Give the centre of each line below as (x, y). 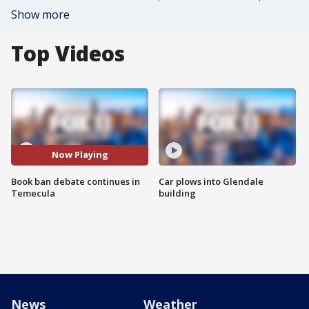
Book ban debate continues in (76, 181)
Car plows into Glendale (211, 181)
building (177, 193)
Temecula (33, 193)
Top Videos (68, 53)
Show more (40, 14)
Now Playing (80, 155)
